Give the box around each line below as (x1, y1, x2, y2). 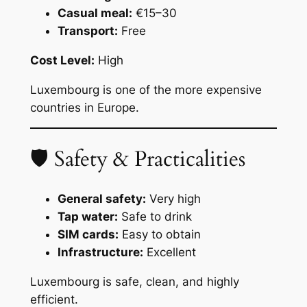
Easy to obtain (118, 227, 201, 241)
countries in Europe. (29, 100, 139, 114)
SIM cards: (57, 227, 119, 241)
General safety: (57, 191, 146, 206)
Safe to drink (117, 209, 192, 223)
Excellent (143, 245, 196, 259)
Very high (145, 191, 201, 206)
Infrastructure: (57, 245, 143, 259)
